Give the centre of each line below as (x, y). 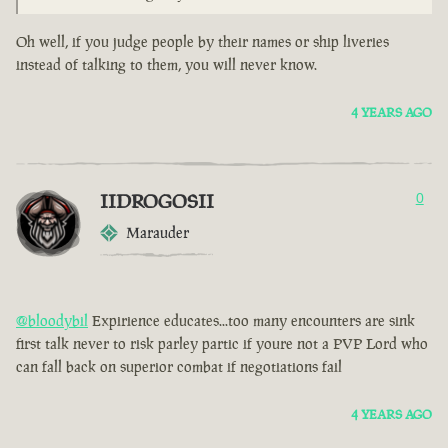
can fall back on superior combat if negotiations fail (179, 367)
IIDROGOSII (157, 201)
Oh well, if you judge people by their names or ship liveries (202, 42)
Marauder (157, 233)
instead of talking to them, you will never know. (166, 65)
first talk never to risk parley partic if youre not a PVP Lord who (222, 344)
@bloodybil (52, 321)
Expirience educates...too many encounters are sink (251, 321)
